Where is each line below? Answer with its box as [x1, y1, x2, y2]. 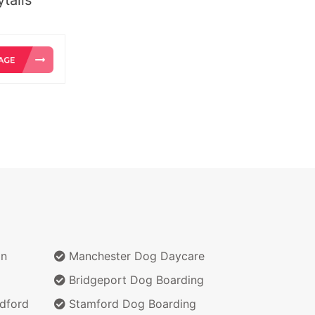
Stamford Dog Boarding [65, 296, 196, 311]
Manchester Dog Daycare [65, 248, 205, 263]
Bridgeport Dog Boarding [65, 272, 204, 287]
